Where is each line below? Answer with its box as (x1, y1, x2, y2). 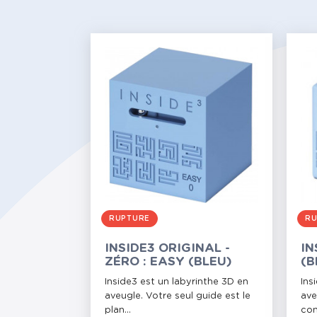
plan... (105, 306, 131, 316)
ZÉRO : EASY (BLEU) (105, 255, 232, 268)
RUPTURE (109, 215, 150, 223)
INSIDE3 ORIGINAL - (105, 242, 230, 255)
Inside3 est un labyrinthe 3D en (105, 277, 248, 287)
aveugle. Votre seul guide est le (105, 292, 250, 301)
